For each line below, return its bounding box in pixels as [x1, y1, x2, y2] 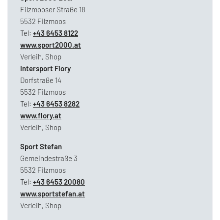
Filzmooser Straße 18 [20, 5, 85, 14]
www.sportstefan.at [20, 189, 85, 198]
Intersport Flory [20, 64, 71, 73]
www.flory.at [20, 111, 61, 120]
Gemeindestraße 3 [20, 154, 78, 163]
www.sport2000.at [20, 40, 81, 50]
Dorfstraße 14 [20, 76, 61, 85]
